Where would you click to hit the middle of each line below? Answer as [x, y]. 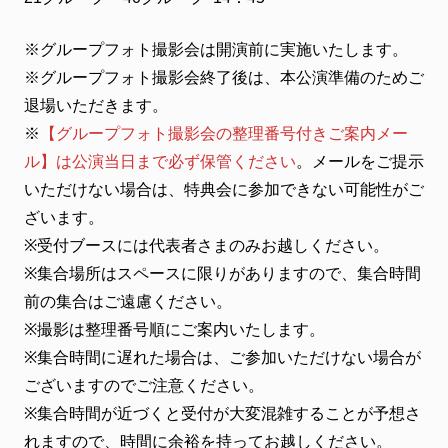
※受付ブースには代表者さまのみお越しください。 [206, 245]
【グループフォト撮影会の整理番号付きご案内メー [224, 133]
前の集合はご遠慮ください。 [160, 301]
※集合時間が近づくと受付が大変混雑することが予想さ [222, 413]
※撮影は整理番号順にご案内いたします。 [174, 329]
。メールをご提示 [360, 161]
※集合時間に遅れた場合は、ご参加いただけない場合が [222, 357]
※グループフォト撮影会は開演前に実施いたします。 [216, 49]
